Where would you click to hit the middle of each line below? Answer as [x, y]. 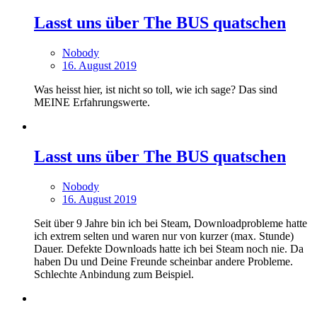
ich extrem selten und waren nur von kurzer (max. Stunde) [164, 236]
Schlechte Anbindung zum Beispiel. [114, 274]
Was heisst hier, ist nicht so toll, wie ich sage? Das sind [156, 90]
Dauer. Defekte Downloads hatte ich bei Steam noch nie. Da [169, 248]
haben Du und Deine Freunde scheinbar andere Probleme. [163, 261]
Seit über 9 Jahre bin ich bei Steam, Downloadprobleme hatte [171, 223]
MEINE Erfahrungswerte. [92, 102]
